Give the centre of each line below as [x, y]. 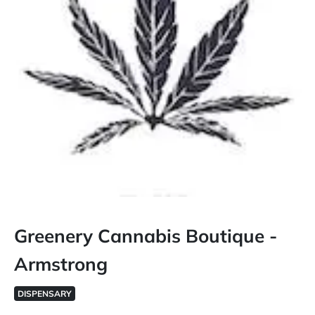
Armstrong [61, 264]
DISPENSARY [44, 294]
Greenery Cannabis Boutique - [146, 236]
